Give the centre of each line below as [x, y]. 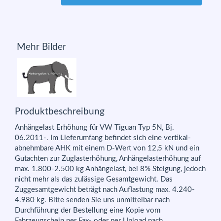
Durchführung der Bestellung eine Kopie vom [88, 210]
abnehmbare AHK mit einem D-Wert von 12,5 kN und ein [107, 148]
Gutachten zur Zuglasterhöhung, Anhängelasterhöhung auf [108, 158]
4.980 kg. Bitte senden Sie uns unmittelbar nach [92, 200]
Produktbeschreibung [60, 112]
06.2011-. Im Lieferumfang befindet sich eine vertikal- [103, 138]
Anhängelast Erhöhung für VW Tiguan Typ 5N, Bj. [94, 127]
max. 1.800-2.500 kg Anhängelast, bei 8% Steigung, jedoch [110, 169]
